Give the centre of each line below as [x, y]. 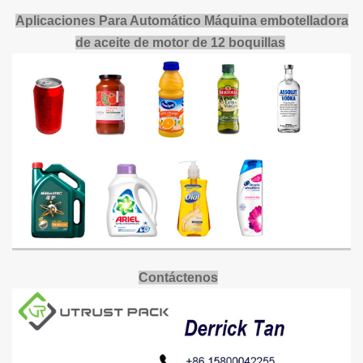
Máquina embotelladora [276, 21]
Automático [167, 21]
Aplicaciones [57, 21]
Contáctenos [178, 277]
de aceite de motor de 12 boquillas [180, 43]
